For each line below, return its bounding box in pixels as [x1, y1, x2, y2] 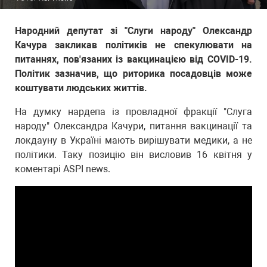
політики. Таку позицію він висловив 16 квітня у [15, 149, 252, 160]
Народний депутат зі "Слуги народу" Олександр [15, 25, 252, 36]
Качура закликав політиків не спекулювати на [15, 39, 252, 51]
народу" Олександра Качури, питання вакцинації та [15, 120, 252, 132]
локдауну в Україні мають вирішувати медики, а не [15, 135, 252, 146]
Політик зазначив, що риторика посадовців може [15, 68, 252, 79]
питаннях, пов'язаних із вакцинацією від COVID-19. [15, 54, 252, 65]
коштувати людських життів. [15, 82, 147, 94]
